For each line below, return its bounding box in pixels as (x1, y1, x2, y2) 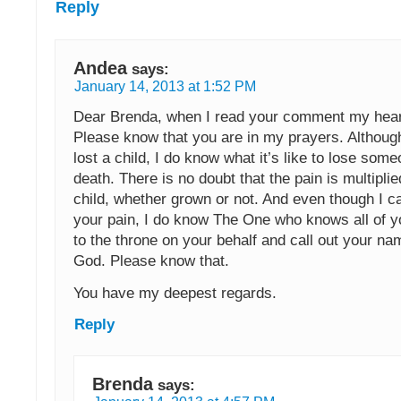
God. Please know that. (73, 252, 229, 270)
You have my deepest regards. (73, 284, 277, 303)
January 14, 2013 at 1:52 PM (74, 79, 256, 95)
